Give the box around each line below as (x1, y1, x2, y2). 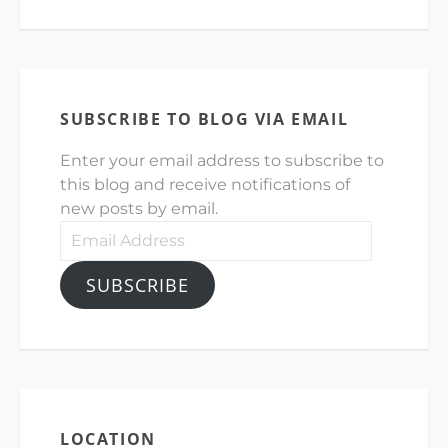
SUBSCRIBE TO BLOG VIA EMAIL (60, 107, 349, 130)
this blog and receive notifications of (60, 174, 350, 194)
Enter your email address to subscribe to (60, 150, 384, 170)
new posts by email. (60, 198, 218, 218)
